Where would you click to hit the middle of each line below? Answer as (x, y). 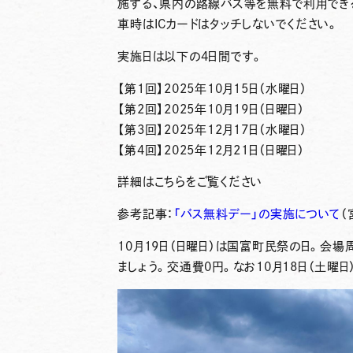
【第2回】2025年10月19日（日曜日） (211, 109)
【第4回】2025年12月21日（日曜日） (211, 150)
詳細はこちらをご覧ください (190, 182)
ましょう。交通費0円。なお (187, 267)
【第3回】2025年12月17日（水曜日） (212, 129)
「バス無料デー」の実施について (257, 214)
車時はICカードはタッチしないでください (224, 24)
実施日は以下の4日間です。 (191, 56)
